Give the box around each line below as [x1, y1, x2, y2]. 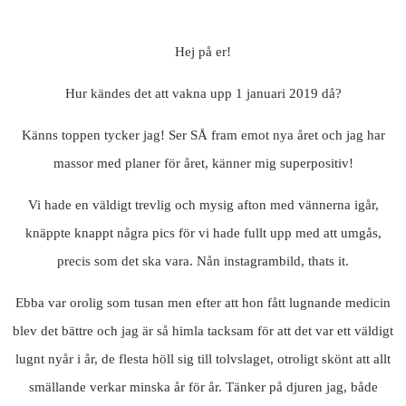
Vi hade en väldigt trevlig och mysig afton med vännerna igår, [27, 198, 379, 213]
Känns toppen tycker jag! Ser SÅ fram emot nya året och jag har [21, 128, 385, 143]
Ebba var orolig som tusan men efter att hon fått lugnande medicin [15, 295, 391, 311]
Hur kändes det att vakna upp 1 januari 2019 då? [64, 86, 342, 101]
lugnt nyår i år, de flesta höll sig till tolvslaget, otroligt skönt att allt [15, 352, 391, 367]
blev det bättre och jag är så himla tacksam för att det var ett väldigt [13, 324, 393, 339]
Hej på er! [175, 44, 231, 60]
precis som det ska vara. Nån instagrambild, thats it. [57, 254, 349, 269]
